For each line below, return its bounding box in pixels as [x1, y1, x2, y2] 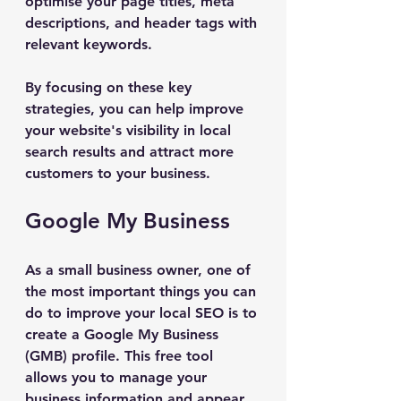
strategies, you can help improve [25, 100, 248, 117]
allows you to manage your [25, 369, 211, 386]
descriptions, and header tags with [25, 14, 261, 31]
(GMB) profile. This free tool [25, 347, 218, 364]
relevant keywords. [25, 36, 152, 53]
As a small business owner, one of [25, 261, 255, 278]
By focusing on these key [25, 79, 196, 96]
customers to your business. [25, 165, 210, 182]
